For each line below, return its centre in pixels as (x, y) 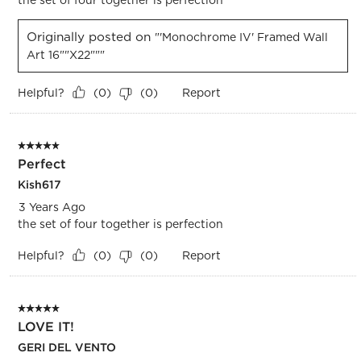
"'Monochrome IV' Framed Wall (241, 37)
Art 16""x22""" (65, 54)
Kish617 (39, 184)
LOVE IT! (46, 326)
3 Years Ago (52, 207)
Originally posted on (90, 36)
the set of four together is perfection (120, 224)
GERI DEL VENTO (66, 347)
